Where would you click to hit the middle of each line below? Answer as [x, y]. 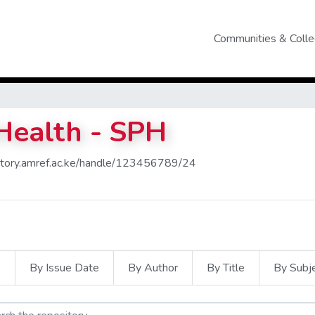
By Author [153, 268]
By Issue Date [64, 268]
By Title [226, 268]
